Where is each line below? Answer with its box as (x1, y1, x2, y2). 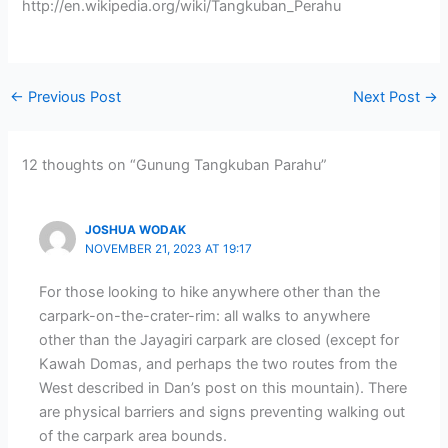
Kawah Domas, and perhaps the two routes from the (39, 355, 398, 374)
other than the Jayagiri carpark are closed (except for (39, 331, 400, 350)
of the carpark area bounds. (39, 427, 228, 446)
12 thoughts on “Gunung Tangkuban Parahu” (22, 155, 328, 174)
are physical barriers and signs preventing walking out (39, 403, 406, 422)
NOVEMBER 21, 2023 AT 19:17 (85, 241, 253, 256)
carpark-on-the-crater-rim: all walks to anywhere (39, 307, 371, 326)
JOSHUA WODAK (85, 222, 187, 237)
